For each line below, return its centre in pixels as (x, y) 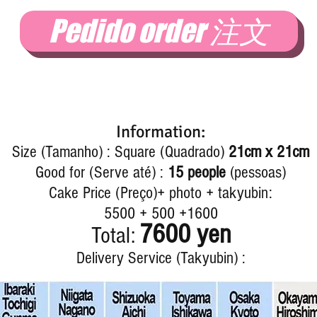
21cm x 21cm (269, 152)
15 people (197, 172)
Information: (161, 132)
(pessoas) (256, 172)
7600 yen (185, 234)
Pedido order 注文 (159, 31)
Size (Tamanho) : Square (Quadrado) (120, 152)
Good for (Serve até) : (102, 172)
